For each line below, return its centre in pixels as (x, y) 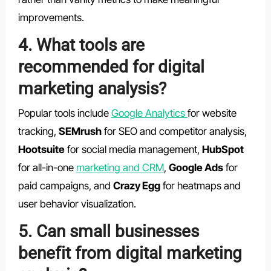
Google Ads (196, 167)
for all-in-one (47, 167)
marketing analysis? (92, 89)
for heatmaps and (200, 185)
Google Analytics (149, 113)
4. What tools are (81, 45)
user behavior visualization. (77, 204)
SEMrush (80, 131)
